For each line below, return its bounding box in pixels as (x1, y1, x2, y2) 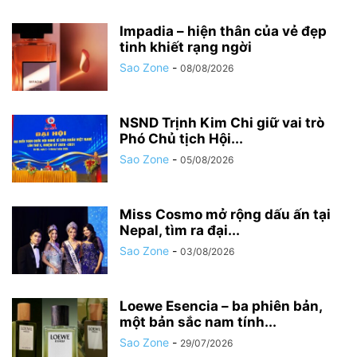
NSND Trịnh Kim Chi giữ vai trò (120, 115, 324, 131)
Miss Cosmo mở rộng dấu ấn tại (120, 206, 331, 223)
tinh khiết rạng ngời (120, 39, 252, 56)
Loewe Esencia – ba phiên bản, (120, 298, 322, 315)
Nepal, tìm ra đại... (120, 222, 240, 239)
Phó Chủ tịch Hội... (120, 131, 243, 147)
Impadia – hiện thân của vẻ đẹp (120, 23, 327, 40)
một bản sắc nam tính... (120, 314, 277, 331)
